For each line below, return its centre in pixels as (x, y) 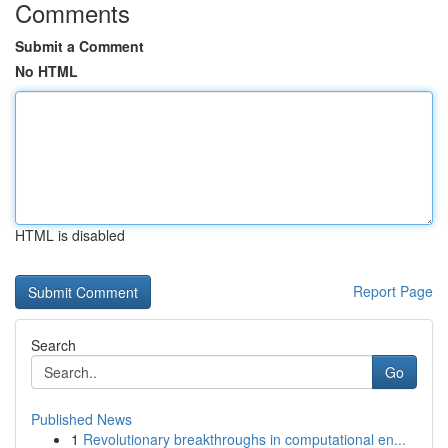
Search (53, 345)
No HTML (46, 71)
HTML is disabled (70, 235)
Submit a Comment (79, 46)
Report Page (393, 291)
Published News (81, 419)
